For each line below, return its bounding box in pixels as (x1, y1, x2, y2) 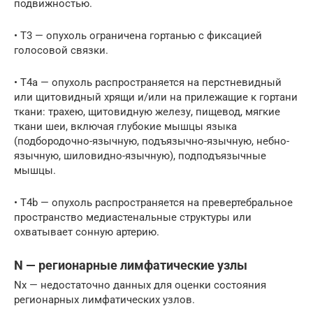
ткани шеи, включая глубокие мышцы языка (14, 120, 237, 133)
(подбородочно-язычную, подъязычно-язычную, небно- (14, 135, 289, 148)
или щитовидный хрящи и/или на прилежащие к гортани (14, 91, 298, 104)
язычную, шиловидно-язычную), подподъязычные (14, 150, 266, 163)
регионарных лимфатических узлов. (14, 293, 195, 307)
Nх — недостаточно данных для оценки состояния (14, 279, 266, 292)
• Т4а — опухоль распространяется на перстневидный (14, 76, 282, 89)
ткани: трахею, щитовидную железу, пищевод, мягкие (14, 105, 280, 119)
